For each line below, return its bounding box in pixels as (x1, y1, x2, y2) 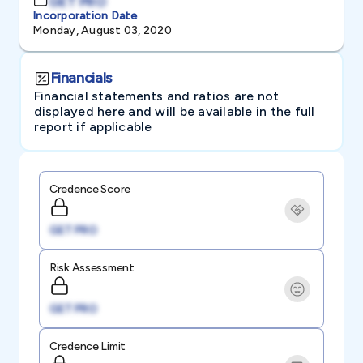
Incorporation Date (32, 9, 138, 23)
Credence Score (49, 182, 131, 196)
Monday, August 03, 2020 (32, 23, 172, 37)
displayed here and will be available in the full (33, 103, 315, 119)
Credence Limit (49, 340, 126, 353)
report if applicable (33, 118, 152, 135)
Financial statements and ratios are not (33, 88, 280, 104)
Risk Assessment (49, 261, 135, 275)
